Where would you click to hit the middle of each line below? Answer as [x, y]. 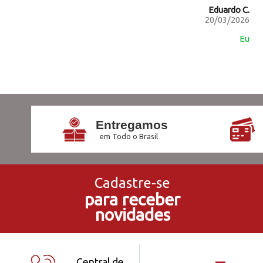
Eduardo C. [229, 10]
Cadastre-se [132, 183]
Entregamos [131, 125]
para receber [132, 199]
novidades [132, 215]
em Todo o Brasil [129, 136]
